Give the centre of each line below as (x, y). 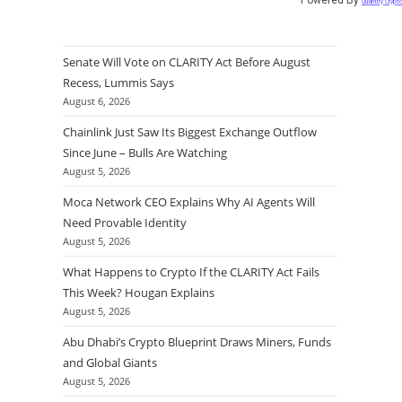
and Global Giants (110, 362)
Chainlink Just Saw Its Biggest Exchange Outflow (190, 131)
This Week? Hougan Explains (139, 292)
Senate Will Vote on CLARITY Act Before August (187, 61)
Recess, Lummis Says (118, 82)
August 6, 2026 (96, 101)
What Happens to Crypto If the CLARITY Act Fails (191, 271)
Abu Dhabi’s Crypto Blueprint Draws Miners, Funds (197, 341)
